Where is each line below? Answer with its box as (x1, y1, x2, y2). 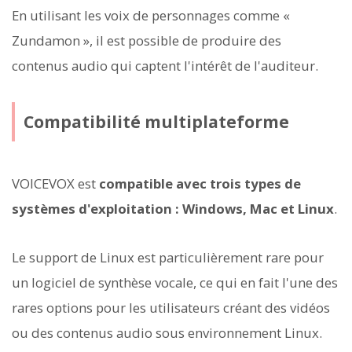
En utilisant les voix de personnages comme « (12, 6, 290, 24)
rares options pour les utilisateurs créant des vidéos (12, 299, 330, 317)
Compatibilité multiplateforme (23, 110, 289, 133)
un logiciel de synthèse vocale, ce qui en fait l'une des (12, 273, 338, 292)
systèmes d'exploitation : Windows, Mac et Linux (12, 200, 334, 218)
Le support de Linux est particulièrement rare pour (12, 248, 324, 267)
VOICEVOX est (12, 174, 99, 193)
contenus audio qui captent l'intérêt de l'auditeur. (12, 57, 318, 75)
